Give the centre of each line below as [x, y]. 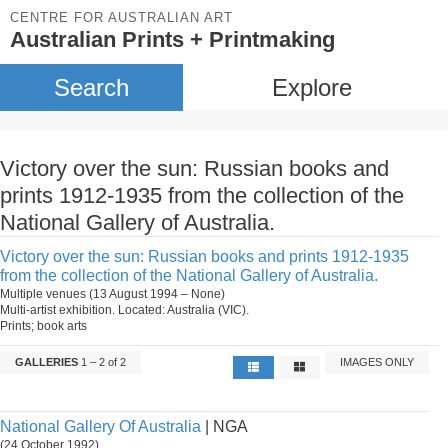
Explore [311, 87]
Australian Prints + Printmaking [172, 39]
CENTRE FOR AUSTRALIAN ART [121, 17]
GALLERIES [46, 362]
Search [91, 87]
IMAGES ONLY [377, 362]
